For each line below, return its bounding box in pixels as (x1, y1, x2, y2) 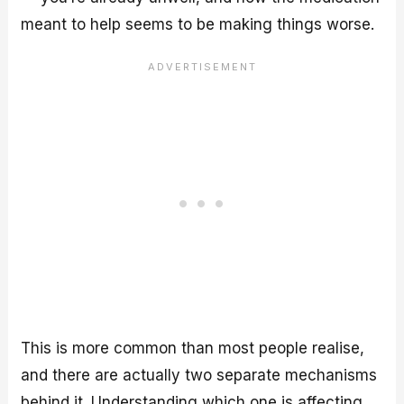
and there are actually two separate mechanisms (21, 365, 378, 384)
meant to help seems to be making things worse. (21, 15, 375, 34)
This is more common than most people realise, (21, 338, 365, 357)
